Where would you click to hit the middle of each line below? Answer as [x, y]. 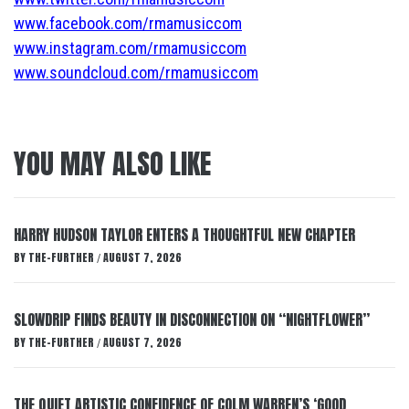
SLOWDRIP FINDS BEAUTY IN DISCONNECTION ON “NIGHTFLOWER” [192, 320]
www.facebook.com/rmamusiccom [128, 23]
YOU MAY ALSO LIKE [112, 164]
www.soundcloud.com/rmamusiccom [136, 73]
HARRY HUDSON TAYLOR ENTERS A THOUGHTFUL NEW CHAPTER [184, 235]
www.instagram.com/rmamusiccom [130, 48]
